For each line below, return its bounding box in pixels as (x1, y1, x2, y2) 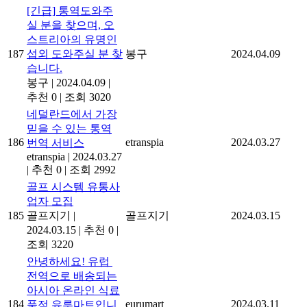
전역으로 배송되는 (27, 269, 117, 282)
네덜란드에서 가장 (27, 108, 117, 120)
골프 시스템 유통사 (27, 180, 120, 193)
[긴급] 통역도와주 (27, 4, 113, 16)
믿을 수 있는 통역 (27, 122, 112, 134)
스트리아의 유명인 (27, 33, 117, 45)
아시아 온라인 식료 (27, 284, 120, 296)
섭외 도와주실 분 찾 (27, 47, 123, 60)
